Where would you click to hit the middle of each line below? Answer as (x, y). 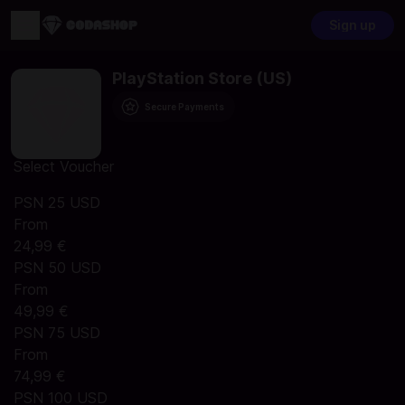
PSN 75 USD (57, 333)
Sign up (353, 25)
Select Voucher (64, 166)
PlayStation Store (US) (202, 78)
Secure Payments (184, 107)
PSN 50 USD (57, 268)
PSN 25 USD (57, 202)
